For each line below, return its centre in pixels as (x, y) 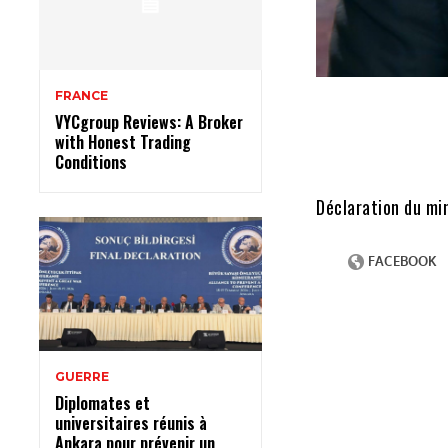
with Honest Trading (123, 141)
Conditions (91, 161)
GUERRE (82, 376)
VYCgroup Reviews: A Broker (149, 121)
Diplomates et (102, 402)
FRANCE (81, 95)
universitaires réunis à (131, 422)
